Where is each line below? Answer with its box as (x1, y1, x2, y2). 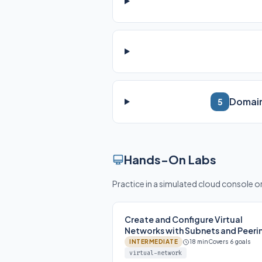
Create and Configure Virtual (125, 214, 243, 225)
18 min (189, 238, 208, 245)
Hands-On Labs (124, 152, 216, 167)
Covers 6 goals (208, 238, 251, 245)
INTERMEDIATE (129, 238, 178, 245)
